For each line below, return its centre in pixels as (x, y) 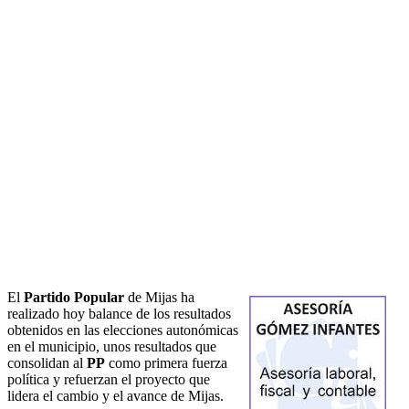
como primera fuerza (166, 363)
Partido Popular (74, 298)
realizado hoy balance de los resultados (119, 314)
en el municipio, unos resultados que (112, 347)
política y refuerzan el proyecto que (109, 380)
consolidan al (47, 363)
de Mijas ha (159, 298)
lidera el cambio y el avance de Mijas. (115, 396)
